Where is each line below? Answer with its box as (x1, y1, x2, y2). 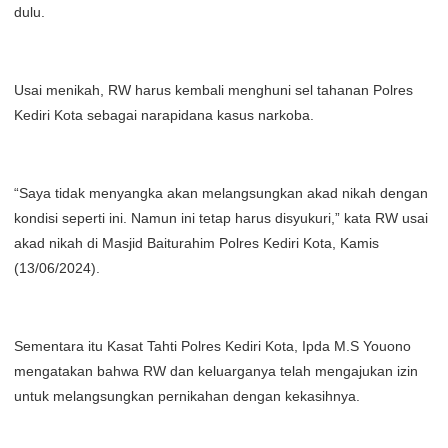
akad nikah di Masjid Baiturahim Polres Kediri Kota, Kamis (14, 235, 379, 251)
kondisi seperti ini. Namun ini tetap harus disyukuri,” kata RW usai (14, 210, 428, 226)
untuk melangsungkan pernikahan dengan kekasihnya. (14, 388, 360, 404)
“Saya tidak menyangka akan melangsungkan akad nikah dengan (14, 185, 428, 201)
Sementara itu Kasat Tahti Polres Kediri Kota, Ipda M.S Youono (14, 338, 411, 354)
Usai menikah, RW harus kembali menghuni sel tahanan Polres (14, 82, 413, 98)
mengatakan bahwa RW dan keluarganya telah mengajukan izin (14, 363, 418, 379)
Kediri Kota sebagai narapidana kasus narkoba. (14, 107, 314, 123)
